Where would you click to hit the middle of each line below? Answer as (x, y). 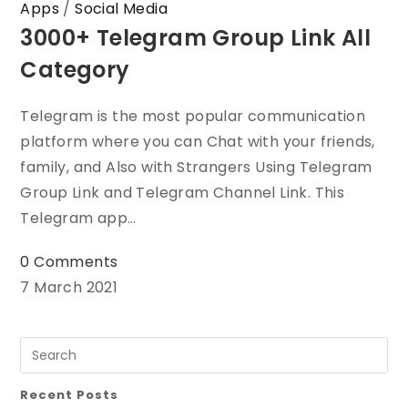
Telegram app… (78, 219)
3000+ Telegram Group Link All (196, 38)
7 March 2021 (69, 288)
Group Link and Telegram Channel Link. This (183, 193)
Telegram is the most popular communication (193, 117)
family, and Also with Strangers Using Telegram (196, 168)
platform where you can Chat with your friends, (198, 142)
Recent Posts (70, 395)
